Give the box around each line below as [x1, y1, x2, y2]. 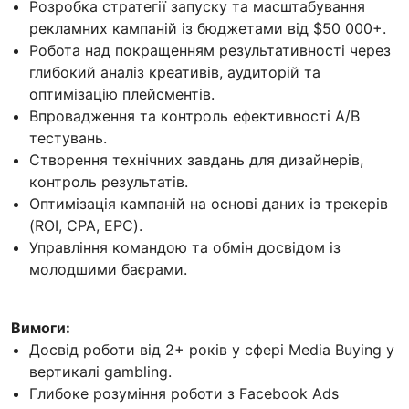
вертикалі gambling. [29, 362, 172, 382]
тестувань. [29, 129, 107, 148]
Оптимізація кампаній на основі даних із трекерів [29, 194, 388, 214]
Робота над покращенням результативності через [29, 41, 391, 60]
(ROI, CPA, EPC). [29, 216, 142, 236]
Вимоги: [11, 319, 70, 338]
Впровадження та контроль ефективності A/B [29, 107, 360, 126]
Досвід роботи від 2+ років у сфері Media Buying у [29, 341, 394, 360]
